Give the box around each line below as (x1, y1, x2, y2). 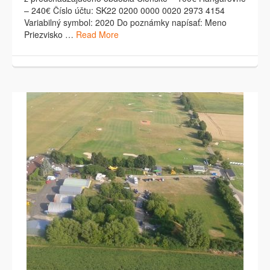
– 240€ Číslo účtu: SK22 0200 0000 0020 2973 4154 (24, 4, 225, 17)
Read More (76, 28, 119, 41)
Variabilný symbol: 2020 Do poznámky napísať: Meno (24, 16, 227, 29)
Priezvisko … (24, 28, 76, 41)
